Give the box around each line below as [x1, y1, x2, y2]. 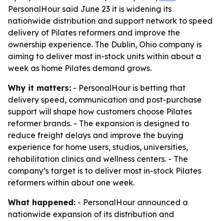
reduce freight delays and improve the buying [8, 130, 184, 140]
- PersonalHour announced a [75, 197, 188, 207]
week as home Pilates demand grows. [8, 63, 151, 73]
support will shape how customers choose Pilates [8, 107, 192, 116]
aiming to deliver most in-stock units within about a [8, 51, 201, 61]
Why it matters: [8, 83, 71, 93]
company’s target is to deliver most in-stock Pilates [8, 166, 201, 176]
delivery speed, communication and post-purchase [8, 95, 202, 105]
